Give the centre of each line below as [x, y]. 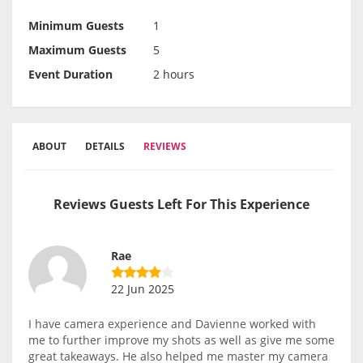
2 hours [174, 75]
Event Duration [70, 75]
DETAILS [105, 147]
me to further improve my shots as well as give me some [181, 340]
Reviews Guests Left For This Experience [181, 205]
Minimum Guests [76, 26]
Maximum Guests [77, 50]
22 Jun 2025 [143, 289]
